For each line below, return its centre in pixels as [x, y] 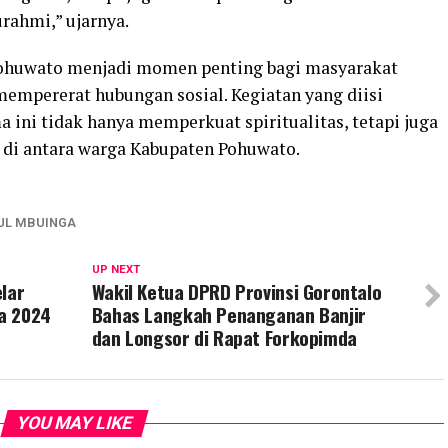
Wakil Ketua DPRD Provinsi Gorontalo [236, 291]
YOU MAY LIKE [74, 423]
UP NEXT [115, 269]
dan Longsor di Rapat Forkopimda [224, 337]
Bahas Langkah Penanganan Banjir [228, 314]
